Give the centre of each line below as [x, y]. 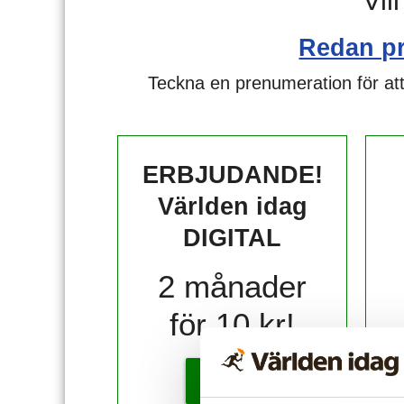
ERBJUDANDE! [232, 175]
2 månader [233, 287]
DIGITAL [233, 238]
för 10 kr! [233, 325]
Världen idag [232, 207]
